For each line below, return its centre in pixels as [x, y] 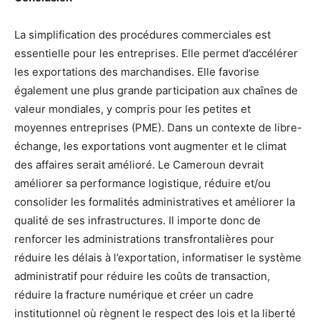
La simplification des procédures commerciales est [142, 35]
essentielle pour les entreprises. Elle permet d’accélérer [156, 54]
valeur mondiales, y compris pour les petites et [132, 109]
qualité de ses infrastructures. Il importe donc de [137, 221]
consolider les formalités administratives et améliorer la [155, 202]
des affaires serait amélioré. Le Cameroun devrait [139, 165]
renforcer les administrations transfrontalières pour [144, 239]
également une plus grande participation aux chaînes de [156, 91]
